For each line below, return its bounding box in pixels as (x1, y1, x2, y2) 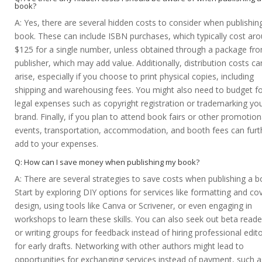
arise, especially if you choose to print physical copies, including (15, 71, 254, 82)
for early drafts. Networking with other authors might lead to (15, 240, 244, 252)
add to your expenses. (15, 138, 98, 150)
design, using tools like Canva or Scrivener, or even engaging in (15, 200, 252, 212)
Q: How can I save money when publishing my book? (15, 157, 199, 168)
